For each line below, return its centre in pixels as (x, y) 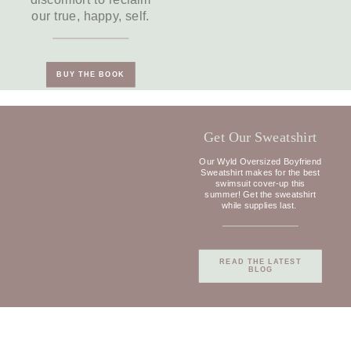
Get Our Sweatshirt (261, 137)
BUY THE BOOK (91, 75)
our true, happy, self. (90, 16)
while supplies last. (260, 205)
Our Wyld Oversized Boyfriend (261, 161)
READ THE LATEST (260, 262)
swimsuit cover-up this (260, 183)
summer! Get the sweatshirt (261, 194)
